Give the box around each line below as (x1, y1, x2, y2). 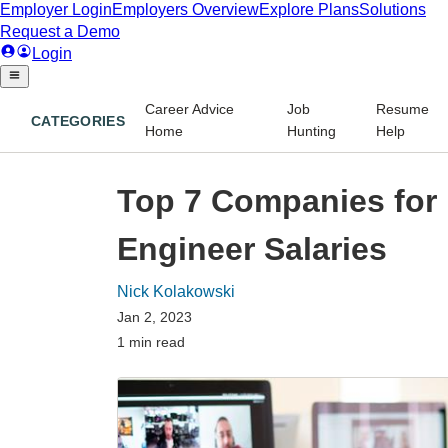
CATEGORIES (31, 113, 125, 130)
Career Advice (144, 100, 234, 117)
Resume (376, 100, 430, 117)
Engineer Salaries (117, 230, 387, 267)
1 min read (117, 333, 185, 350)
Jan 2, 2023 (117, 308, 192, 325)
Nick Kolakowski (117, 282, 235, 300)
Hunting (287, 122, 337, 139)
